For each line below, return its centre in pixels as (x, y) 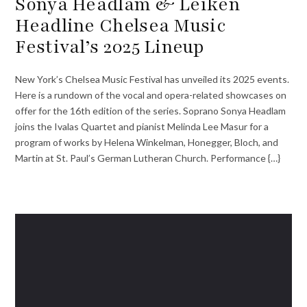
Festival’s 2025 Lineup (110, 47)
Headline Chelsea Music (120, 26)
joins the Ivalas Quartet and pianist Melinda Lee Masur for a (142, 126)
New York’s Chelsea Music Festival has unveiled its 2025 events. (152, 79)
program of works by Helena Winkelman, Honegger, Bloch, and (147, 142)
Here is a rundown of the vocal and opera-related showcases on (151, 95)
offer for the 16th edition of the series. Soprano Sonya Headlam (151, 110)
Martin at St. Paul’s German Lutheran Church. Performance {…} (148, 158)
